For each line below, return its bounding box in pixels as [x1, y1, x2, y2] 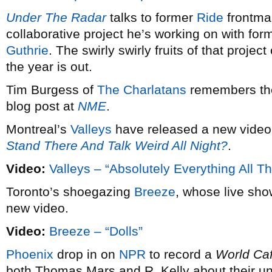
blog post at [6, 99, 78, 113]
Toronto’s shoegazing [6, 185, 134, 199]
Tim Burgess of [6, 83, 97, 97]
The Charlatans [97, 83, 186, 97]
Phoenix [6, 247, 53, 261]
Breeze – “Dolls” [49, 224, 143, 238]
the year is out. [6, 59, 92, 73]
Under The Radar [6, 10, 106, 24]
